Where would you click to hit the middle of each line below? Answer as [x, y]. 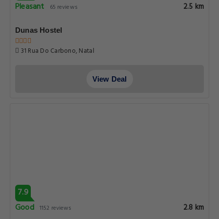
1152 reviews [56, 208]
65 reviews [64, 7]
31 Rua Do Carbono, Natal [57, 51]
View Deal [109, 79]
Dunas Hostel [39, 30]
